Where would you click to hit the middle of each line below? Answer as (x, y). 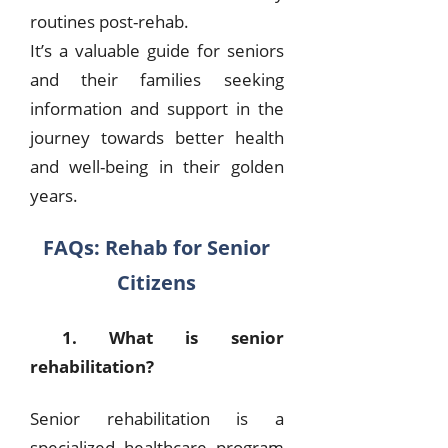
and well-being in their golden (157, 167)
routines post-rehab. (109, 22)
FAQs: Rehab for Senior (157, 248)
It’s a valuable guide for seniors (157, 51)
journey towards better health (157, 138)
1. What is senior (157, 337)
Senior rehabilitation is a (157, 418)
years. (54, 196)
